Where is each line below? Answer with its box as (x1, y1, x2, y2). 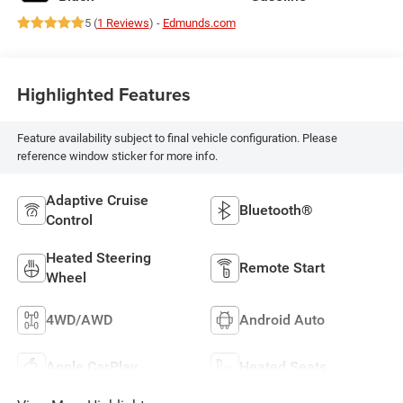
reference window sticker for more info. (16, 149, 218, 164)
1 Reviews (96, 15, 149, 30)
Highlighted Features (16, 81, 191, 108)
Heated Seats (239, 357, 327, 375)
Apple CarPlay (45, 357, 138, 375)
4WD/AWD (45, 310, 112, 328)
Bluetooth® (239, 201, 313, 219)
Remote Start (239, 258, 325, 276)
